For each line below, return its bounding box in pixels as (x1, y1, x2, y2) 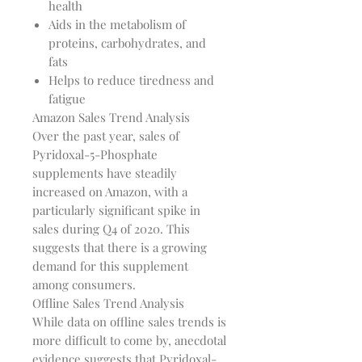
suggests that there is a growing (32, 239, 207, 256)
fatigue (48, 90, 86, 107)
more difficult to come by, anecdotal (32, 332, 226, 349)
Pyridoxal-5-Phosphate (32, 146, 158, 163)
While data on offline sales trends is (32, 314, 226, 330)
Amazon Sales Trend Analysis (32, 109, 190, 126)
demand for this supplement (32, 258, 188, 275)
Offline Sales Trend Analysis (32, 295, 184, 312)
